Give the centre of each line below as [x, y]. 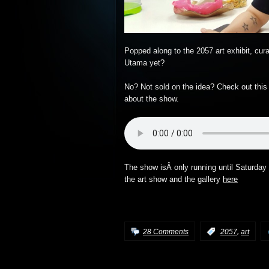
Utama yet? [144, 63]
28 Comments [166, 231]
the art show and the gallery [174, 180]
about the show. [152, 99]
